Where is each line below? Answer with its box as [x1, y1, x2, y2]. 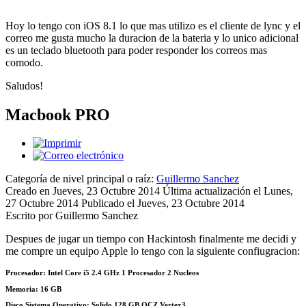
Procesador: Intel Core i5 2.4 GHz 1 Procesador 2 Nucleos [5, 268, 199, 277]
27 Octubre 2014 [5, 197, 81, 210]
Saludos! [5, 79, 43, 92]
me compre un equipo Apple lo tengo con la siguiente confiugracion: [5, 245, 300, 258]
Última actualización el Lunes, [163, 185, 293, 197]
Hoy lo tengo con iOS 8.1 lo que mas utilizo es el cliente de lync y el [5, 19, 301, 31]
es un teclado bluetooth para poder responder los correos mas [5, 44, 267, 56]
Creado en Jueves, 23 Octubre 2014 [5, 185, 163, 197]
